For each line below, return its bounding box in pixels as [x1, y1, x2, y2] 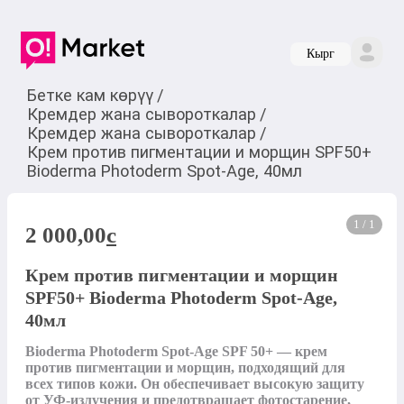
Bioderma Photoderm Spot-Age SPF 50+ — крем [25, 344, 327, 360]
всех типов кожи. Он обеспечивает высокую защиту [25, 376, 364, 392]
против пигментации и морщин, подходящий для [25, 360, 345, 376]
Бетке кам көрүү [26, 85, 153, 105]
